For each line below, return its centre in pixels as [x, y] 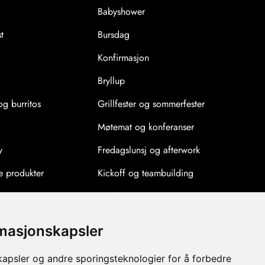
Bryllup [112, 81]
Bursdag [114, 35]
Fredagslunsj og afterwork [149, 150]
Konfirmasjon [124, 58]
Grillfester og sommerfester [151, 104]
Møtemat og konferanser [146, 127]
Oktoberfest [121, 243]
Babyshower [122, 12]
